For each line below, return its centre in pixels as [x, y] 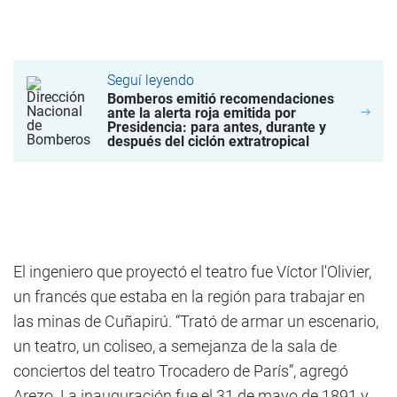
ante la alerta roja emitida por [202, 113]
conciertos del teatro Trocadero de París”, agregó [181, 371]
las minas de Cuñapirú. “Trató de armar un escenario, [196, 321]
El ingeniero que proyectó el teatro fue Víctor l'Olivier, [192, 272]
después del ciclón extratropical [208, 141]
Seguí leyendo [151, 80]
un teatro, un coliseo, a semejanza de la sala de [175, 346]
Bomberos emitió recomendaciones [221, 99]
